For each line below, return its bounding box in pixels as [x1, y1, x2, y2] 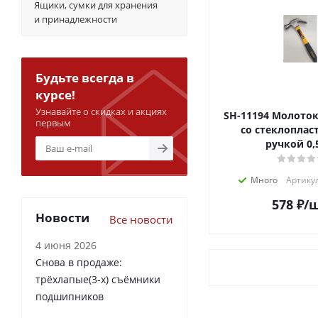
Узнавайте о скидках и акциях [35, 105, 167, 118]
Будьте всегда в [35, 70, 134, 86]
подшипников [35, 290, 104, 303]
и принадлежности [34, 13, 117, 26]
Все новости [109, 212, 173, 226]
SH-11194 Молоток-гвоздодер [223, 109, 272, 122]
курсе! [35, 87, 75, 103]
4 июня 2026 [35, 238, 97, 252]
